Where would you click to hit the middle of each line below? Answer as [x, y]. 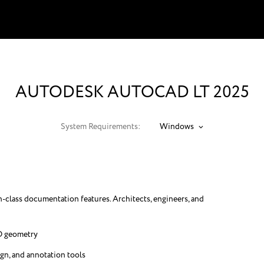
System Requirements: [100, 127]
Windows [177, 127]
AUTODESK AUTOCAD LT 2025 [132, 93]
